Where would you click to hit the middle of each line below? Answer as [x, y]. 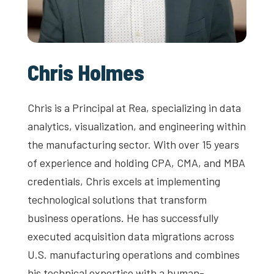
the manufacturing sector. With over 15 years [133, 145]
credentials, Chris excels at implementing [124, 181]
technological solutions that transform [117, 200]
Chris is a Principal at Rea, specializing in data [134, 108]
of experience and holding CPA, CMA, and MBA [136, 163]
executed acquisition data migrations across [131, 236]
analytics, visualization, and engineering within [136, 126]
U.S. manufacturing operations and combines [133, 255]
